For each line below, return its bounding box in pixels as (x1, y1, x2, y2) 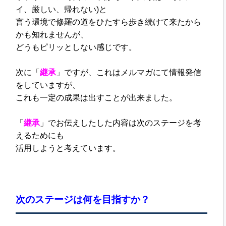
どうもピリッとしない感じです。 (16, 43, 137, 52)
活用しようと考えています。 (16, 144, 121, 153)
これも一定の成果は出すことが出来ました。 (16, 93, 178, 102)
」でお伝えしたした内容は (40, 119, 137, 128)
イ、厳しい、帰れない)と (16, 5, 107, 14)
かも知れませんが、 (16, 30, 89, 39)
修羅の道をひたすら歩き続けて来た (56, 18, 186, 27)
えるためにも (16, 131, 65, 140)
